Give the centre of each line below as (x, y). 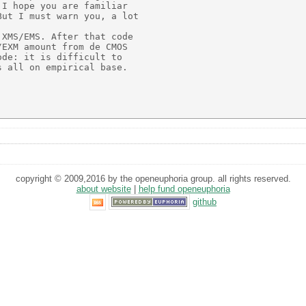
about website (103, 189)
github (205, 201)
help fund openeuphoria (184, 189)
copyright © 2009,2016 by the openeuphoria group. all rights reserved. (153, 178)
